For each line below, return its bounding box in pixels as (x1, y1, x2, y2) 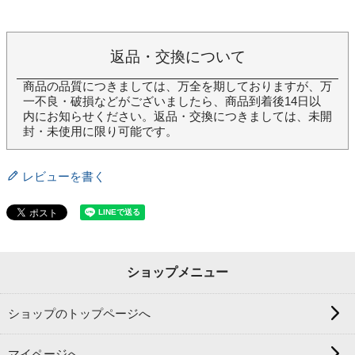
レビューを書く (22, 170, 105, 183)
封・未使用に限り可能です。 (23, 124, 177, 138)
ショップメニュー (127, 265, 228, 279)
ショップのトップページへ (8, 307, 151, 320)
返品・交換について (109, 48, 246, 65)
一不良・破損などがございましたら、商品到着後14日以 (23, 94, 321, 108)
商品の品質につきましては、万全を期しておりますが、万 (23, 79, 332, 93)
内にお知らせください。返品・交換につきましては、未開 (23, 109, 332, 123)
